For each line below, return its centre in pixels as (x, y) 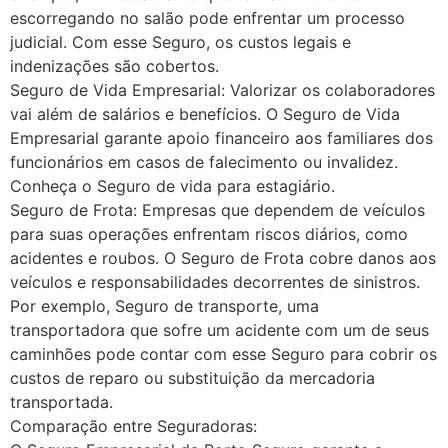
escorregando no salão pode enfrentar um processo (207, 18)
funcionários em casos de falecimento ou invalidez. (204, 162)
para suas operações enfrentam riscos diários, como (209, 234)
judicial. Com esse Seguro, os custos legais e (180, 42)
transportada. (61, 402)
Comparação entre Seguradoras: (133, 426)
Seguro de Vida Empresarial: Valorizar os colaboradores (222, 90)
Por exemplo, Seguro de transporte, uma (164, 306)
